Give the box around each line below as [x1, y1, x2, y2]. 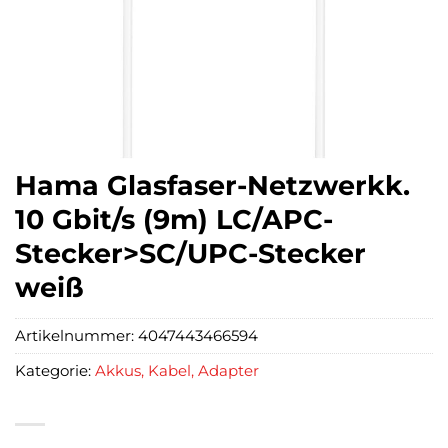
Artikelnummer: [15, 326, 138, 346]
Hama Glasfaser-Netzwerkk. [15, 169, 410, 202]
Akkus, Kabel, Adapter [95, 361, 259, 381]
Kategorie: [15, 361, 95, 381]
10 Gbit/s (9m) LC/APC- [15, 203, 333, 236]
